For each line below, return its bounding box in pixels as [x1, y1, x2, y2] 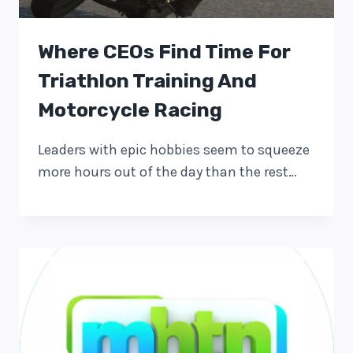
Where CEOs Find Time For [38, 39, 291, 63]
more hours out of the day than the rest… [38, 162, 297, 180]
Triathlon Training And [38, 69, 257, 92]
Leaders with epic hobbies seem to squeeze [38, 140, 310, 158]
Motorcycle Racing [38, 98, 222, 121]
